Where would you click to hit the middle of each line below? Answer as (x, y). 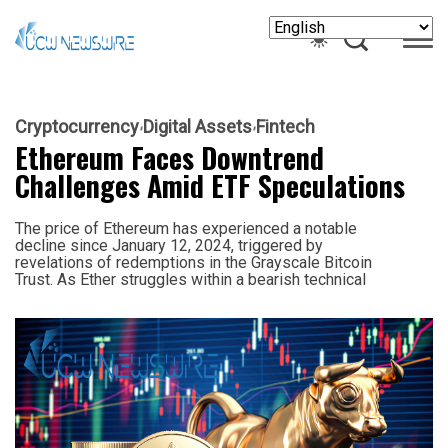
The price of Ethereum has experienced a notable (186, 228)
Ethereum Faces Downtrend (169, 157)
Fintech (285, 126)
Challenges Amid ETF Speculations (210, 185)
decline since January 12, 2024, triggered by (169, 245)
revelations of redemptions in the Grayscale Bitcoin (193, 262)
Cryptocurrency (77, 126)
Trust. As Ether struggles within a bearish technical (190, 279)
